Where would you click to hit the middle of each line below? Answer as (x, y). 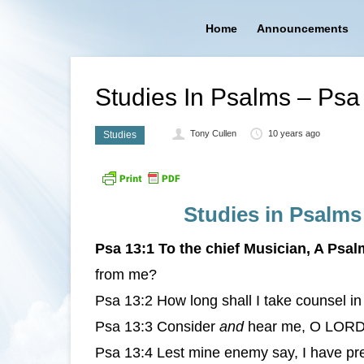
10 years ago (294, 133)
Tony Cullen (214, 133)
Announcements (302, 28)
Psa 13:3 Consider (157, 327)
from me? (126, 275)
